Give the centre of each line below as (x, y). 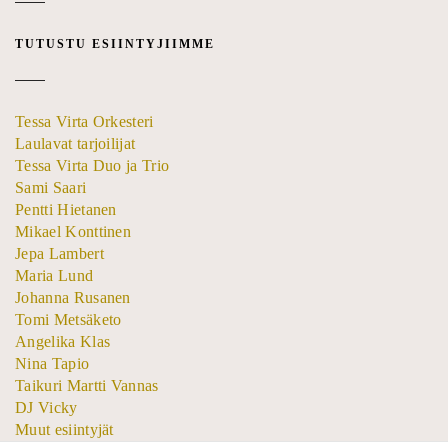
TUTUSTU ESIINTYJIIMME (115, 44)
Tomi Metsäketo (68, 319)
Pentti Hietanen (66, 209)
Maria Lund (54, 275)
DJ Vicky (46, 407)
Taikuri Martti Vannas (87, 385)
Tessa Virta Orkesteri (84, 121)
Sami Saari (51, 187)
